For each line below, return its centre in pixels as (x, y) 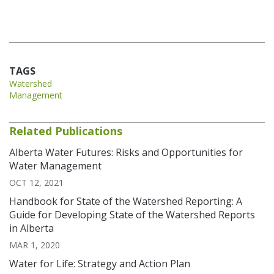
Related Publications (66, 131)
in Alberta (31, 228)
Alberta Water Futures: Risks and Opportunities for (126, 152)
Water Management (55, 165)
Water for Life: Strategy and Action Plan (100, 263)
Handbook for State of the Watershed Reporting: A (126, 201)
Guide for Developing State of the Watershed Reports (132, 214)
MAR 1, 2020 (35, 245)
